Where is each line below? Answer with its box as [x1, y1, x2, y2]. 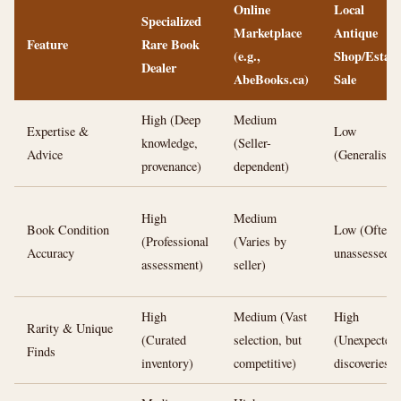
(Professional [141, 233, 209, 250]
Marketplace [234, 23, 302, 42]
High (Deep [141, 111, 200, 128]
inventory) [141, 354, 193, 371]
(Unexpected [334, 331, 397, 348]
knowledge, [141, 134, 198, 151]
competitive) [234, 354, 296, 371]
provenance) [141, 158, 201, 175]
